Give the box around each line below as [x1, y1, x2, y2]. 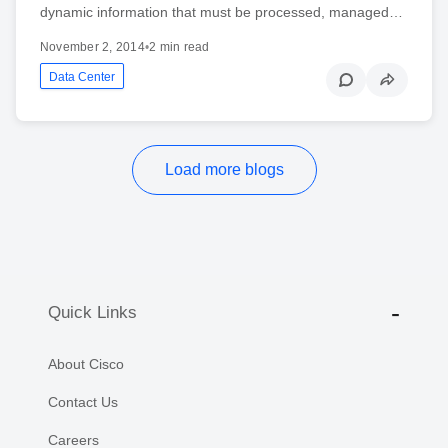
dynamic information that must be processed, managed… [40, 3, 403, 20]
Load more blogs [164, 160, 284, 178]
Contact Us [48, 393, 118, 410]
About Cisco [48, 355, 124, 372]
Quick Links [48, 303, 137, 323]
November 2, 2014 [40, 39, 145, 54]
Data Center [49, 69, 115, 84]
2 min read [149, 39, 210, 54]
